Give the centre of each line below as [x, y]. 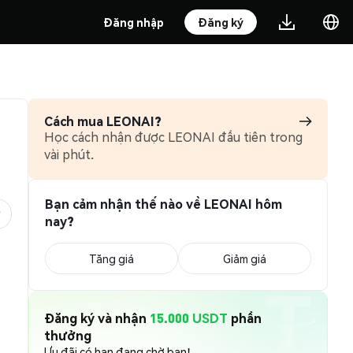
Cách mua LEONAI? [103, 121]
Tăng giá [111, 258]
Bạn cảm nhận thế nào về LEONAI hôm [163, 204]
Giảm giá [245, 258]
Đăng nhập [134, 22]
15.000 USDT [189, 318]
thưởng [68, 335]
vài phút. [69, 154]
